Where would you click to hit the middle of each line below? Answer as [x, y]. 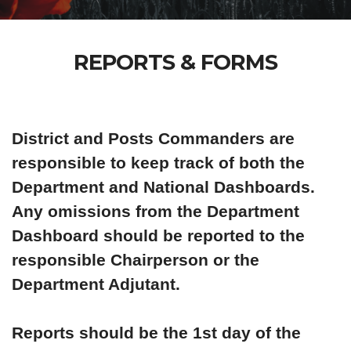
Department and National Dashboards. [166, 187]
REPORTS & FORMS [175, 62]
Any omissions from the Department [156, 211]
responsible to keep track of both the [158, 163]
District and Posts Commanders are [153, 138]
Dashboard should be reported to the [158, 235]
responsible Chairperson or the [136, 260]
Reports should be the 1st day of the [156, 333]
